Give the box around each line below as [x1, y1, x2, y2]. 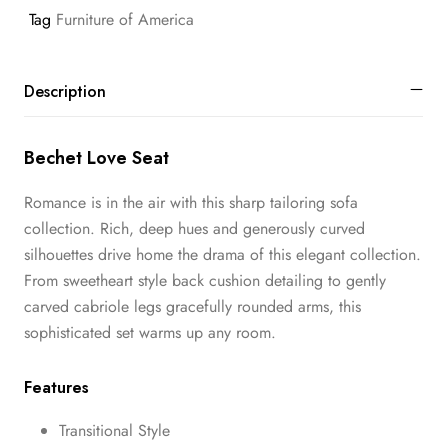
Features [24, 376, 89, 400]
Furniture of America [56, 7, 194, 31]
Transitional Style [59, 419, 170, 443]
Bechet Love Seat [24, 145, 169, 172]
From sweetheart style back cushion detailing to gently [24, 269, 386, 293]
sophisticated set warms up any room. [24, 321, 276, 345]
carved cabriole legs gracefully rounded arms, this [24, 295, 361, 319]
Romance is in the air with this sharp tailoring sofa [24, 191, 358, 215]
